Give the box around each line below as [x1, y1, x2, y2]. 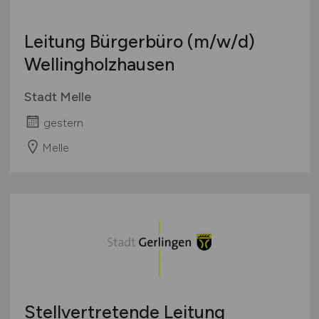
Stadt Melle [23, 89, 91, 105]
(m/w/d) [187, 31, 255, 53]
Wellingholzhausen [23, 53, 174, 75]
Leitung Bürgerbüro [23, 31, 187, 53]
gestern [43, 116, 83, 130]
